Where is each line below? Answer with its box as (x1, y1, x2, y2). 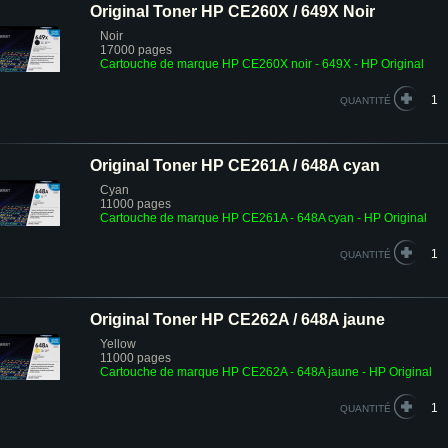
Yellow (100, 337, 136, 351)
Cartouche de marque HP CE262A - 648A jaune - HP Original (100, 365, 432, 379)
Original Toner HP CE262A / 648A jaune (90, 311, 385, 328)
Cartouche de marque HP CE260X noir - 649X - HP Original (100, 57, 424, 71)
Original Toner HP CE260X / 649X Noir (90, 3, 375, 20)
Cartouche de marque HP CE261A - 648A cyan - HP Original (100, 211, 427, 225)
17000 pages (100, 43, 172, 57)
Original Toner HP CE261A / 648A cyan (90, 157, 380, 174)
